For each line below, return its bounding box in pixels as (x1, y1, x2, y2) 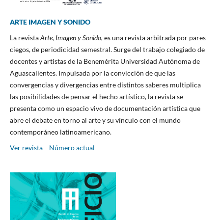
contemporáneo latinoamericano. (9, 127, 111, 136)
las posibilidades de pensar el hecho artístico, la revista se (9, 92, 183, 101)
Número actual (49, 143, 95, 152)
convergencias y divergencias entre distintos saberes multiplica (9, 80, 201, 89)
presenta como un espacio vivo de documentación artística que (9, 104, 200, 112)
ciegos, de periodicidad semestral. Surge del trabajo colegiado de (9, 45, 205, 54)
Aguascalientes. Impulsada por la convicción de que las (9, 68, 175, 77)
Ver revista (9, 143, 43, 152)
